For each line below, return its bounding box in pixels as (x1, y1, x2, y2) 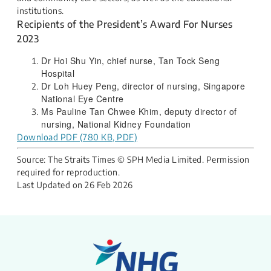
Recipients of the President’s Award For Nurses (17, 18, 232, 30)
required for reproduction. (17, 167, 120, 177)
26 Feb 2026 (85, 180, 133, 190)
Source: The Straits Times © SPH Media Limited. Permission (17, 154, 250, 165)
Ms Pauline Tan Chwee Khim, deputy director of (41, 105, 237, 117)
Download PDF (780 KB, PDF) (17, 132, 137, 142)
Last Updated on (17, 180, 85, 190)
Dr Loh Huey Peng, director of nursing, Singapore (41, 80, 245, 92)
